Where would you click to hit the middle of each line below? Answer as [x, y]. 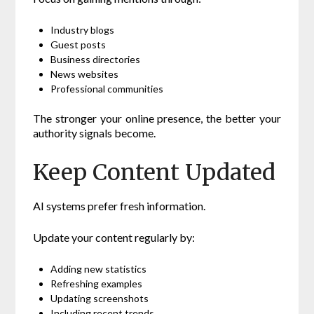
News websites [85, 74]
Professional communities [107, 89]
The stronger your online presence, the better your [157, 118]
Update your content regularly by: [114, 238]
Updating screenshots [100, 299]
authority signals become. [95, 133]
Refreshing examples [97, 284]
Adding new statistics [99, 269]
